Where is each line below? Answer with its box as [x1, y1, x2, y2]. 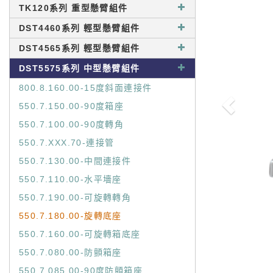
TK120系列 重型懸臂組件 [19, 3, 128, 13]
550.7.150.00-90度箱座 [19, 101, 124, 111]
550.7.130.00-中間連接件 [19, 156, 132, 166]
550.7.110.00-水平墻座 [19, 174, 122, 184]
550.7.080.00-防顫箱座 [19, 247, 122, 257]
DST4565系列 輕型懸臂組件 [19, 43, 140, 53]
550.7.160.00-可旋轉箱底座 [19, 229, 141, 239]
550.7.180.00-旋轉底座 [19, 211, 122, 221]
